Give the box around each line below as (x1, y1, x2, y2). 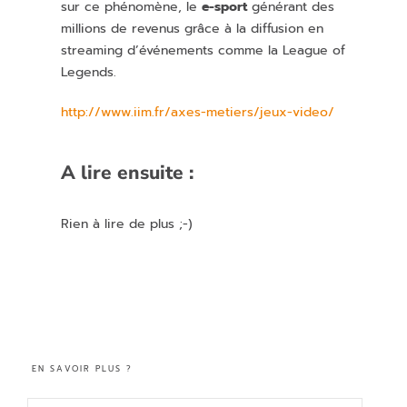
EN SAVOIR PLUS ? (32, 362, 134, 376)
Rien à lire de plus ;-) (61, 214, 194, 234)
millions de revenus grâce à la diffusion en (61, 19, 324, 39)
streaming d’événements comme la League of (61, 41, 346, 61)
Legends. (61, 63, 117, 83)
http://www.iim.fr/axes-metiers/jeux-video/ (61, 103, 335, 123)
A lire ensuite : (61, 160, 194, 186)
